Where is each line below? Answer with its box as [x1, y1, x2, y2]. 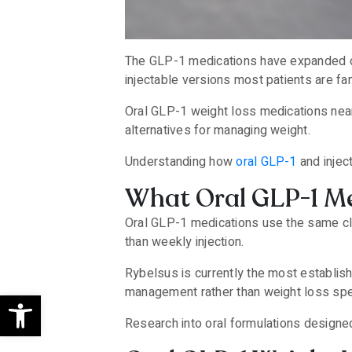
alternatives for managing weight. [125, 121, 314, 140]
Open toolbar [7, 283, 146, 321]
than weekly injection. [125, 233, 247, 251]
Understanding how [125, 152, 236, 171]
